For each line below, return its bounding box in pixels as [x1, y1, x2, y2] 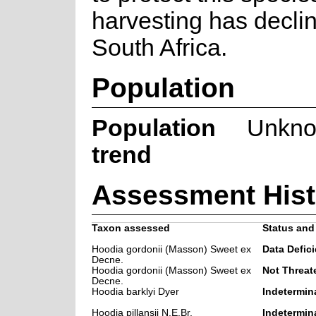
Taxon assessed [91, 222, 170, 233]
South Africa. [91, 34, 227, 61]
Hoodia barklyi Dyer [91, 286, 179, 297]
